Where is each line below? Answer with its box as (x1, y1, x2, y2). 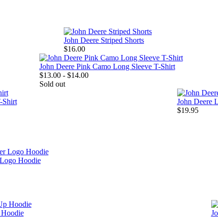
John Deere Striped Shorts (63, 36, 144, 45)
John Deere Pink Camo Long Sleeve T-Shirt (39, 62, 175, 71)
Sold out (39, 80, 65, 89)
